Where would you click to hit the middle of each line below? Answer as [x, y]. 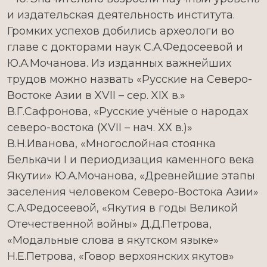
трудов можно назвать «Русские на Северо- [130, 79]
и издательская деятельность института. [121, 15]
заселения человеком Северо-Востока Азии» [133, 192]
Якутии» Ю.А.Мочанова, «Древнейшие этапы [131, 176]
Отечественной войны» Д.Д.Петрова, [109, 224]
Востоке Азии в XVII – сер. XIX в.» [96, 95]
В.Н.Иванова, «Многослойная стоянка [111, 144]
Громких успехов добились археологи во [121, 31]
